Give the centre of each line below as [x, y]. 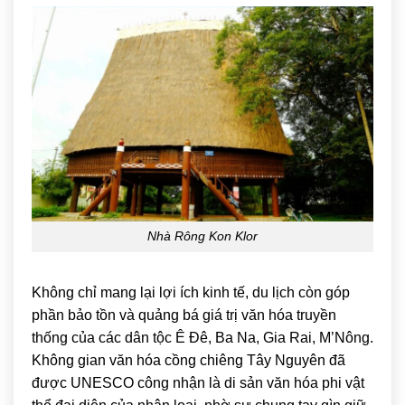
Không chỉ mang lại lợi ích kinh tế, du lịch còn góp [191, 293]
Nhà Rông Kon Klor [202, 236]
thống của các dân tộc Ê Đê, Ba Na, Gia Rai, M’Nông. [202, 338]
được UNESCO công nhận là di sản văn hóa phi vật [198, 383]
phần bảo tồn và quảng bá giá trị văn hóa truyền [184, 316]
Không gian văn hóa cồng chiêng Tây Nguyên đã [188, 361]
